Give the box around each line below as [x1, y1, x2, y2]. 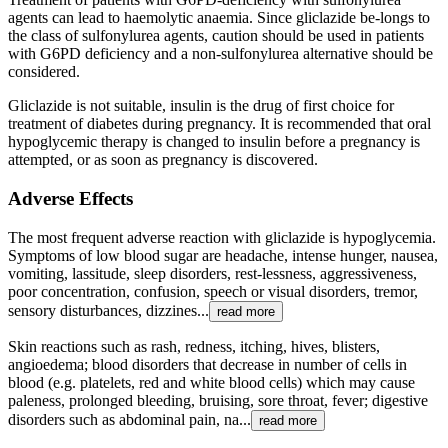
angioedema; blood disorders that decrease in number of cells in [8, 355, 407, 373]
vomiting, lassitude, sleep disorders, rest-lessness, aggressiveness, [8, 264, 417, 282]
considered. [8, 63, 80, 81]
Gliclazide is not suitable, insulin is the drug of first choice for [8, 97, 394, 115]
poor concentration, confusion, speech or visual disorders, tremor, [8, 282, 418, 300]
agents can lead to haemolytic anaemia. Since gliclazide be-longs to [8, 9, 430, 27]
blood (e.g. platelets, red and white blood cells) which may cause [8, 373, 415, 391]
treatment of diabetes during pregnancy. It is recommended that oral [8, 115, 431, 133]
